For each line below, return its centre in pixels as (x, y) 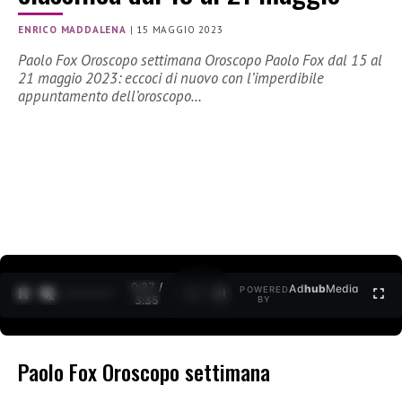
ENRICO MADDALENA (72, 30)
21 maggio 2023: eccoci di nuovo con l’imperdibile (171, 79)
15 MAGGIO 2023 (180, 30)
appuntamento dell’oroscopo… (110, 96)
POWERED (265, 290)
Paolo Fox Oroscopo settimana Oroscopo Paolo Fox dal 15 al (200, 61)
